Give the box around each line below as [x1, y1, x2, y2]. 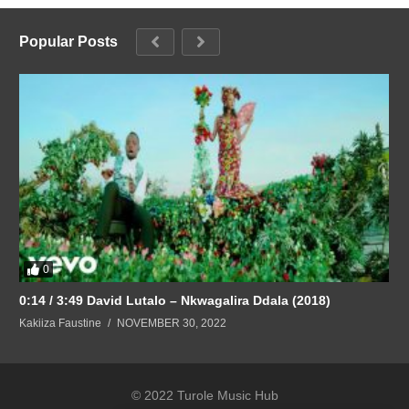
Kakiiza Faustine [19, 316, 101, 330]
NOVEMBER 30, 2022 [117, 316, 226, 330]
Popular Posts [19, 33, 118, 49]
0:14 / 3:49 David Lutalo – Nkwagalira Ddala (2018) [87, 292, 330, 308]
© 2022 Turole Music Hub [131, 387, 278, 403]
